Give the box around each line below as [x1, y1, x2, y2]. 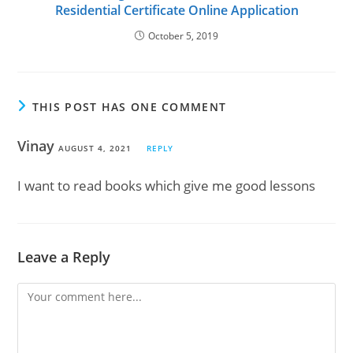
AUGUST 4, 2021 [58, 143, 132, 154]
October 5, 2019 [148, 29, 218, 43]
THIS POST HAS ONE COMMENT [32, 99, 227, 115]
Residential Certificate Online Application [54, 2, 299, 20]
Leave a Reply [17, 247, 111, 267]
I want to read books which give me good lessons [17, 176, 316, 195]
